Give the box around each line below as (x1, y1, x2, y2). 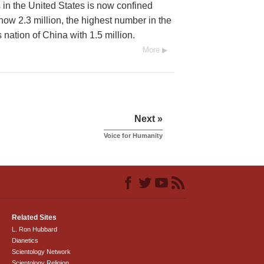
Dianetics (12, 237, 39, 244)
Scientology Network (12, 248, 71, 255)
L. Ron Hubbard (12, 226, 58, 233)
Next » (134, 114, 163, 124)
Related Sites (12, 213, 57, 222)
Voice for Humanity (104, 132, 163, 139)
